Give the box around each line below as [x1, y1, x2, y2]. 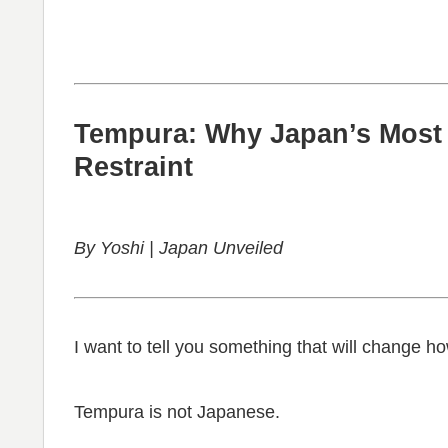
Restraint [74, 151, 193, 182]
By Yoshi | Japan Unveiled [74, 238, 283, 259]
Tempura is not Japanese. [74, 401, 280, 422]
